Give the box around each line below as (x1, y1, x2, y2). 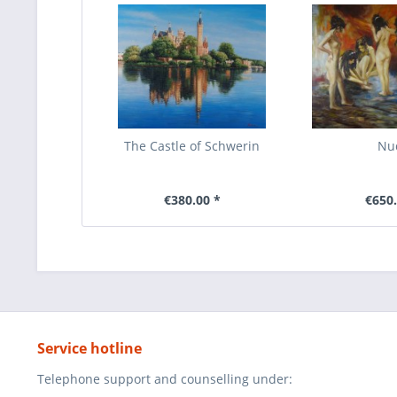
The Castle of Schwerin (124, 137, 261, 154)
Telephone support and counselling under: (37, 370, 292, 387)
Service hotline (37, 339, 142, 358)
